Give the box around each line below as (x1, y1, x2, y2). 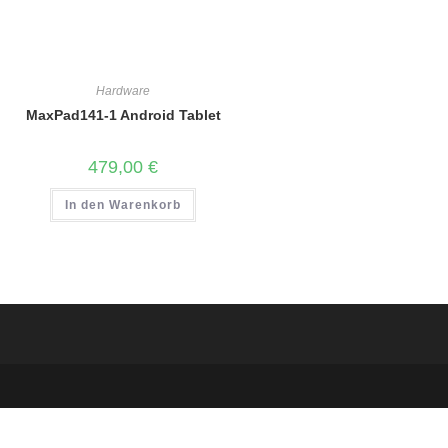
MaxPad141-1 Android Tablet (25, 106, 221, 123)
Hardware (96, 83, 151, 98)
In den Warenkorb (65, 197, 182, 212)
